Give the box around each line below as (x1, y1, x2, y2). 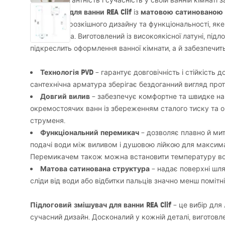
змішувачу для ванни (30, 7, 106, 17)
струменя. (30, 116, 65, 125)
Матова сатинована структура (40, 164, 150, 174)
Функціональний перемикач (40, 128, 139, 138)
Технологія (40, 67, 81, 77)
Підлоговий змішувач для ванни (30, 200, 146, 210)
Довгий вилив (40, 91, 90, 101)
